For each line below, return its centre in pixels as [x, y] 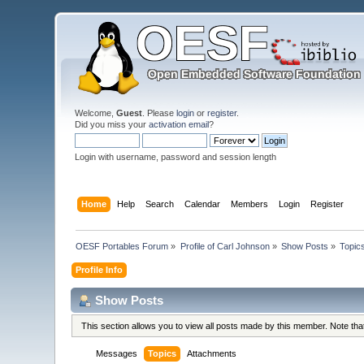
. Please [160, 113]
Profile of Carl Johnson [225, 246]
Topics [162, 354]
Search [159, 204]
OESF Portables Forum [122, 246]
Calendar [202, 204]
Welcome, [96, 113]
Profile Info [100, 269]
